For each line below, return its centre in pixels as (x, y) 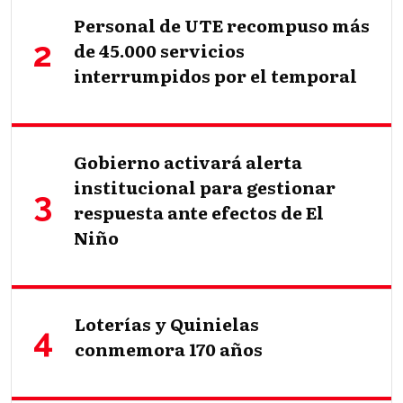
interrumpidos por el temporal (215, 76)
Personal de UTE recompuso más (222, 26)
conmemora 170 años (169, 349)
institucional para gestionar (205, 188)
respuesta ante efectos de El (199, 213)
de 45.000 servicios (159, 51)
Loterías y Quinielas (167, 324)
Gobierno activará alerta (188, 162)
